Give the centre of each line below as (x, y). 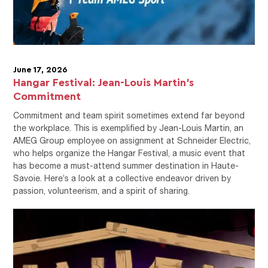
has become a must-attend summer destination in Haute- (126, 165)
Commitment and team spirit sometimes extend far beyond (129, 115)
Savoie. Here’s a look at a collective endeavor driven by (122, 178)
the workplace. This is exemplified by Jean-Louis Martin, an (129, 127)
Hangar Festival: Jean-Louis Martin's (104, 82)
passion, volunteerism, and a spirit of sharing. (102, 190)
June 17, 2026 (40, 69)
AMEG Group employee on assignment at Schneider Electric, (132, 140)
